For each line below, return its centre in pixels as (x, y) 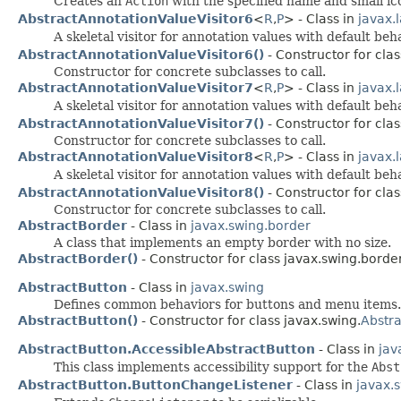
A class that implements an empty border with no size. (222, 242)
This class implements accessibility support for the (213, 367)
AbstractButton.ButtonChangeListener (155, 384)
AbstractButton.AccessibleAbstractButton (166, 349)
